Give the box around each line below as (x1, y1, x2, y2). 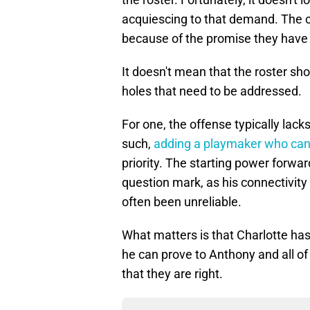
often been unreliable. (122, 194, 241, 210)
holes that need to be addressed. (122, 84, 302, 99)
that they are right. (122, 266, 223, 282)
